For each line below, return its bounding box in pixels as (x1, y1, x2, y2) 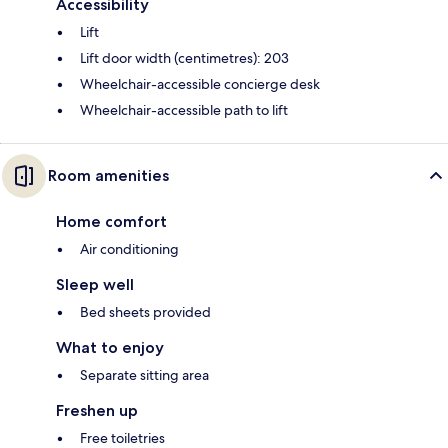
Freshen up (56, 401, 138, 421)
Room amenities (48, 166, 169, 186)
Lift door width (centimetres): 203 (80, 49, 289, 68)
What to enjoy (56, 338, 164, 358)
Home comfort (56, 212, 167, 232)
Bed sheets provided (80, 303, 211, 322)
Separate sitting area (80, 366, 209, 385)
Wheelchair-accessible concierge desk (80, 75, 320, 94)
